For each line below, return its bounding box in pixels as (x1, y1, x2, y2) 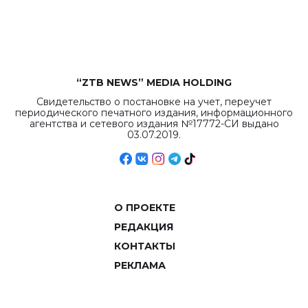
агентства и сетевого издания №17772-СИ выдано (29, 118, 279, 130)
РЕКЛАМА (113, 259, 166, 272)
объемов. (10, 14, 63, 27)
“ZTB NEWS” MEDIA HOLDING (76, 76, 232, 89)
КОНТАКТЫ (113, 240, 175, 252)
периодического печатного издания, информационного (15, 107, 293, 119)
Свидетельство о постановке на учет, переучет (36, 96, 272, 108)
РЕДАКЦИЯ (113, 221, 173, 233)
